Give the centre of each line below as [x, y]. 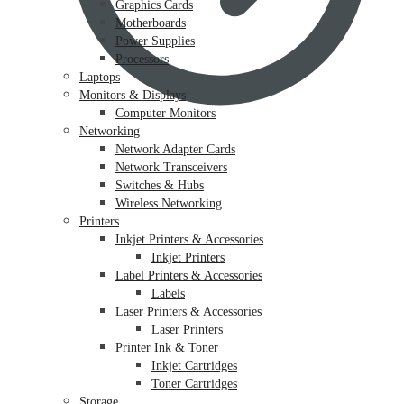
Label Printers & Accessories [189, 275]
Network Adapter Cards [175, 149]
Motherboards [151, 23]
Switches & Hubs [160, 185]
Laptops [100, 77]
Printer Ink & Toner [167, 347]
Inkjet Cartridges [194, 365]
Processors [142, 59]
